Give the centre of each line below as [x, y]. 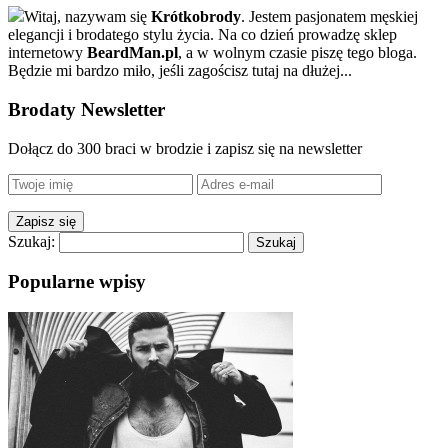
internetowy [47, 53]
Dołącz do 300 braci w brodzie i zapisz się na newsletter [185, 148]
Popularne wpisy [77, 282]
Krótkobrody [196, 17]
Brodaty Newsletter [86, 109]
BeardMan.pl [132, 53]
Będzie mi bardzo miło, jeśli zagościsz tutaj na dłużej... [180, 71]
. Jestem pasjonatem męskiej [329, 17]
